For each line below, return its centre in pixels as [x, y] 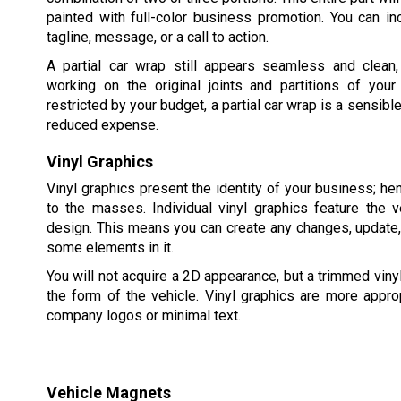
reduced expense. [102, 124]
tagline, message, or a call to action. [158, 37]
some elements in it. [110, 247]
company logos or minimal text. [144, 315]
